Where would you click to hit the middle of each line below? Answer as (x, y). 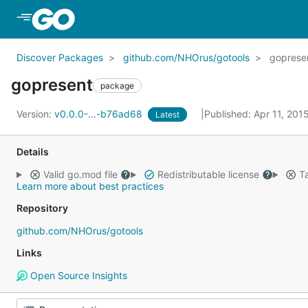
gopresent (52, 85)
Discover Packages (60, 57)
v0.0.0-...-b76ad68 (100, 114)
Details (33, 152)
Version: (35, 114)
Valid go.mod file (80, 174)
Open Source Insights (77, 275)
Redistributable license (208, 174)
